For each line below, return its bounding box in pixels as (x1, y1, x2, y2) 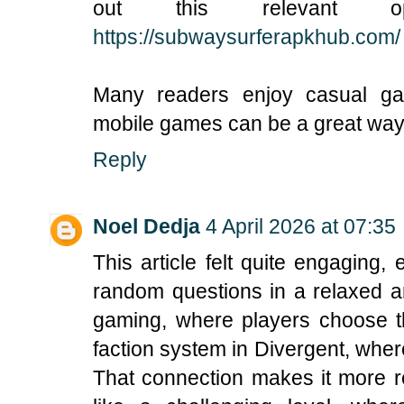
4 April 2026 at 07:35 (206, 214, 396, 238)
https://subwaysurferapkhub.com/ (93, 25, 400, 50)
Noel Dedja (93, 214, 200, 238)
